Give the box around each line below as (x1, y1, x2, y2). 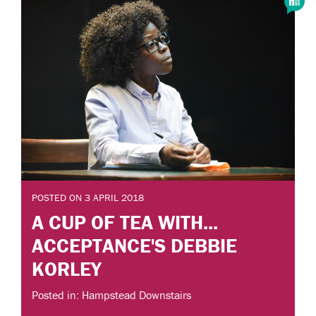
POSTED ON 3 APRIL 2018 (32, 191, 144, 205)
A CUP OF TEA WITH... (32, 209, 218, 234)
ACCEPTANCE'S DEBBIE (32, 233, 237, 257)
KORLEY (32, 256, 102, 281)
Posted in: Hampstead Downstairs (32, 288, 191, 303)
